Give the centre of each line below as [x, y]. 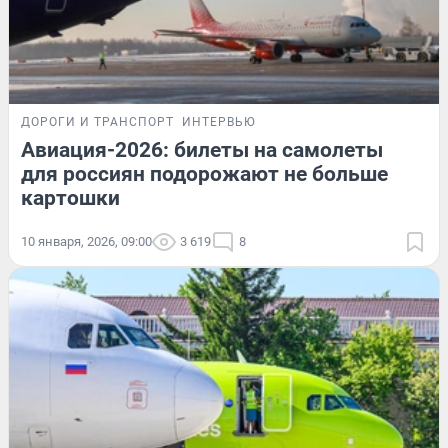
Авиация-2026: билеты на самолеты [202, 150]
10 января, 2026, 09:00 [86, 242]
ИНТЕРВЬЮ [219, 122]
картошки [70, 198]
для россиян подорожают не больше [204, 174]
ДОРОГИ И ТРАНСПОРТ [97, 122]
